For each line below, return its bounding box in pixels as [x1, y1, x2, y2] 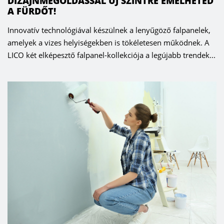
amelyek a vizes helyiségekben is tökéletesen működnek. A [7, 37, 209, 48]
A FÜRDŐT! [7, 5, 56, 17]
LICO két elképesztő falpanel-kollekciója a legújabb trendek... [7, 50, 215, 60]
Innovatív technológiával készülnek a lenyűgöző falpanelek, [7, 25, 210, 35]
